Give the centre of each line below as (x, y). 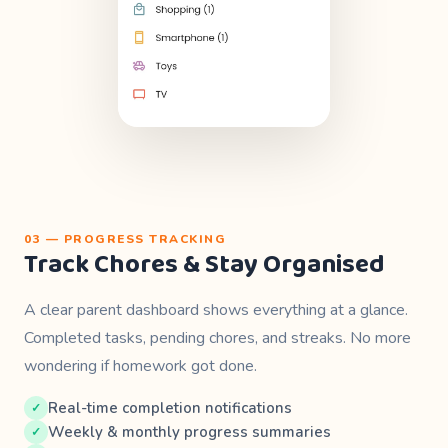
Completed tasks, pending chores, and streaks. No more (217, 338)
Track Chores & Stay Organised (204, 265)
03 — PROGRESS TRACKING (125, 239)
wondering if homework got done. (140, 366)
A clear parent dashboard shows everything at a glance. (216, 310)
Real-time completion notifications (170, 408)
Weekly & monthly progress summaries (189, 432)
